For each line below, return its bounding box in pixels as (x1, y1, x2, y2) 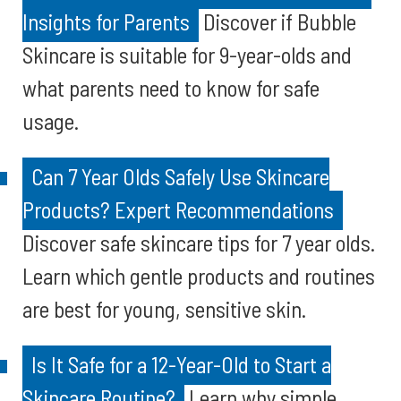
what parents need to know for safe (22, 74, 320, 101)
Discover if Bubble (199, 8, 356, 35)
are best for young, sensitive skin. (22, 295, 306, 322)
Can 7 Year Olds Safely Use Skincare (31, 163, 329, 190)
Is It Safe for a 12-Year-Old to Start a (31, 351, 331, 378)
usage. (22, 107, 79, 134)
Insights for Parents (22, 8, 190, 35)
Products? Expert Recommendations (22, 196, 334, 223)
